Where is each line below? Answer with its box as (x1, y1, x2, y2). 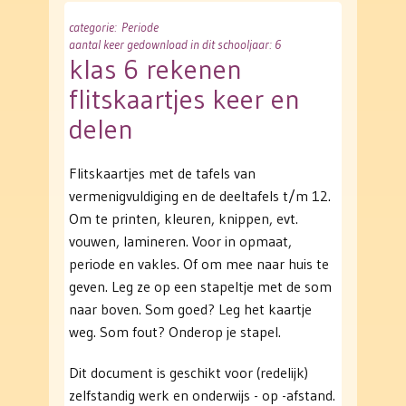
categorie (69, 19, 114, 36)
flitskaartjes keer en (69, 82, 300, 117)
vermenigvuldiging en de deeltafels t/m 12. (69, 187, 331, 206)
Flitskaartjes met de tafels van (69, 164, 256, 183)
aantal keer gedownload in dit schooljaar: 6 (69, 36, 281, 53)
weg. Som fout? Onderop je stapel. (69, 323, 281, 342)
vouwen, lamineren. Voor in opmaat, (69, 232, 292, 251)
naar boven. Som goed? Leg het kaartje (69, 300, 312, 319)
